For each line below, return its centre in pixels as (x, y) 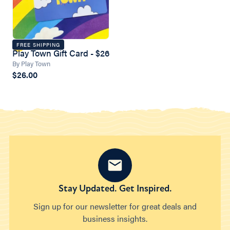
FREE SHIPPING (38, 45)
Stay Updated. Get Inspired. (115, 189)
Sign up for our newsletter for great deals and (115, 206)
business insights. (115, 219)
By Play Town (31, 64)
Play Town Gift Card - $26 (61, 53)
